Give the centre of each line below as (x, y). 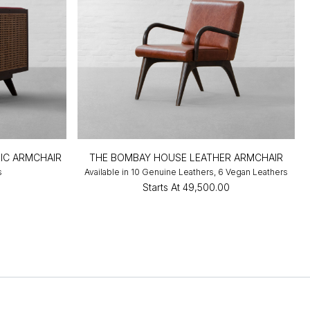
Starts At (162, 188)
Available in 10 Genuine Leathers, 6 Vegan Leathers (186, 172)
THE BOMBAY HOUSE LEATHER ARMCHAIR (186, 158)
